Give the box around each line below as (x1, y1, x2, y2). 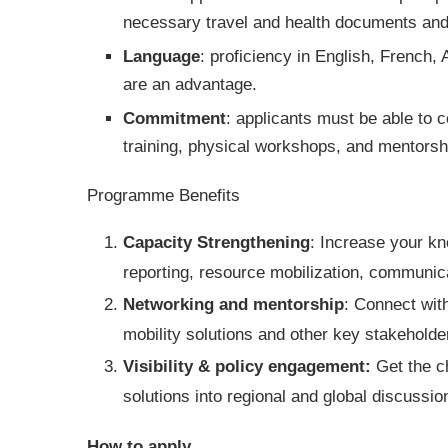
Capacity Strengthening (123, 233, 310, 252)
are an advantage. (123, 75, 257, 94)
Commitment (123, 109, 226, 128)
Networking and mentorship (123, 295, 344, 314)
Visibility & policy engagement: (123, 357, 371, 376)
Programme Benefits (87, 186, 240, 205)
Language (123, 47, 200, 66)
